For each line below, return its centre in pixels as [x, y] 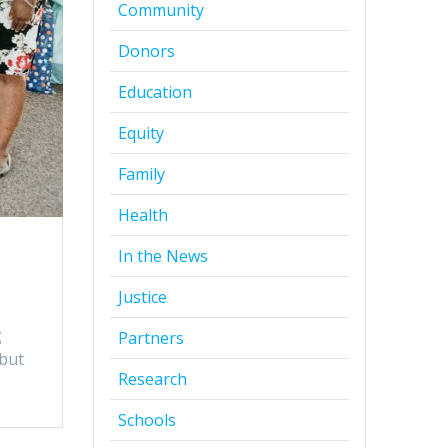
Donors [147, 51]
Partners [151, 338]
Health [143, 215]
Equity [141, 133]
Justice [143, 297]
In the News [163, 256]
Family [142, 174]
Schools [147, 420]
